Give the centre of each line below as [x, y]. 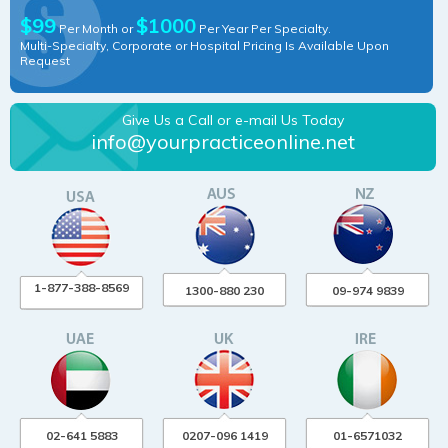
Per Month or [96, 28]
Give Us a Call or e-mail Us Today [232, 120]
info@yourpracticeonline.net [222, 142]
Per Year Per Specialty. [263, 28]
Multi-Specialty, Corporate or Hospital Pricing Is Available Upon [204, 45]
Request [45, 60]
